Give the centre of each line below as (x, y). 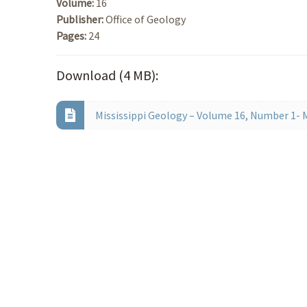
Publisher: (81, 19)
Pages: (72, 35)
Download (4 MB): (107, 75)
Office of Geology (146, 19)
